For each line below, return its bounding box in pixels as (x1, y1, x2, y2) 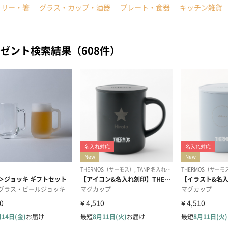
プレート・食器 (120, 2, 170, 12)
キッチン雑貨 (180, 2, 222, 12)
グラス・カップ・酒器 (39, 2, 110, 12)
